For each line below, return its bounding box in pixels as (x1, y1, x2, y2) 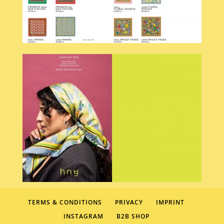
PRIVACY (115, 198, 143, 207)
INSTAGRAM (63, 212, 103, 221)
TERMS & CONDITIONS (28, 198, 102, 207)
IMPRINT (156, 198, 185, 207)
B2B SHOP (116, 212, 149, 221)
